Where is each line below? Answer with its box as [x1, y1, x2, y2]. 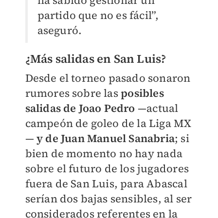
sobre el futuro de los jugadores [25, 161, 189, 176]
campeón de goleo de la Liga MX [25, 115, 192, 130]
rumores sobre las [25, 85, 121, 100]
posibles [121, 85, 164, 100]
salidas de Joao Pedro [25, 100, 135, 115]
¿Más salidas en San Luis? [25, 50, 166, 67]
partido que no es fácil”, [37, 7, 159, 22]
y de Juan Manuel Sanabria [36, 130, 175, 145]
